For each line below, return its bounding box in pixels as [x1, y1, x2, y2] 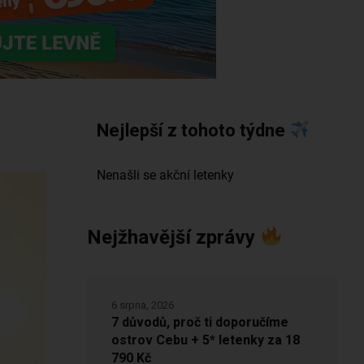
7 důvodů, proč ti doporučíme [110, 313, 288, 333]
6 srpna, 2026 [110, 297, 174, 314]
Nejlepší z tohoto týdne [96, 118, 289, 145]
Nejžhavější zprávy [86, 223, 260, 253]
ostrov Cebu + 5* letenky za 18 [110, 331, 300, 351]
